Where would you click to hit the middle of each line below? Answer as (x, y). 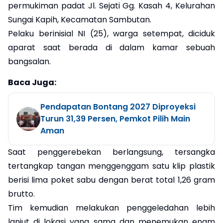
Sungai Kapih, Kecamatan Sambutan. (80, 19)
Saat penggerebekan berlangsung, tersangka (111, 152)
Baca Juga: (32, 82)
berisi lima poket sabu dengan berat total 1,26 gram (111, 180)
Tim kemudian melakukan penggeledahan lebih (111, 208)
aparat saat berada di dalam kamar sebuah (111, 47)
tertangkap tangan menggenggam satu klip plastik (111, 166)
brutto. (21, 194)
